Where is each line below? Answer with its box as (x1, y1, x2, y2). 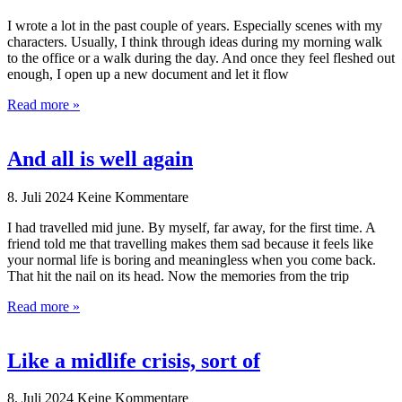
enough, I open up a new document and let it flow (7, 66, 289, 82)
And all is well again (7, 146, 193, 170)
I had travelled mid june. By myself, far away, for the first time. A (7, 219, 375, 235)
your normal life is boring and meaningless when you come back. (7, 251, 376, 267)
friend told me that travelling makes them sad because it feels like (7, 235, 373, 251)
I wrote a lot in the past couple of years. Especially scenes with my (7, 17, 382, 33)
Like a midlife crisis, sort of (7, 348, 260, 372)
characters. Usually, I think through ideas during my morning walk (7, 33, 382, 49)
